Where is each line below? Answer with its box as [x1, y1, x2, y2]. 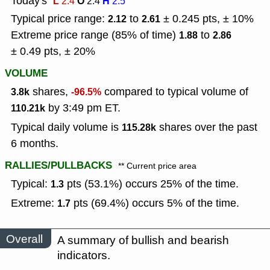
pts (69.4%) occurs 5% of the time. [71, 196, 239, 211]
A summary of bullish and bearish [57, 233, 229, 248]
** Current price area [118, 160, 196, 172]
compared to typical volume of [101, 84, 248, 99]
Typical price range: [11, 11, 108, 27]
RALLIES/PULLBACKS [5, 158, 112, 174]
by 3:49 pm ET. [45, 101, 121, 116]
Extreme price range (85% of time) [11, 28, 179, 43]
